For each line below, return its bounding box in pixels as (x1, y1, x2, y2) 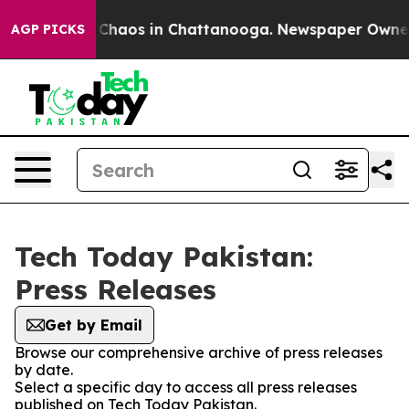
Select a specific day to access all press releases (15, 378, 357, 396)
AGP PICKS (11, 21, 85, 37)
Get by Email (45, 316, 142, 334)
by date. (15, 361, 73, 379)
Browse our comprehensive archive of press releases (15, 343, 383, 362)
